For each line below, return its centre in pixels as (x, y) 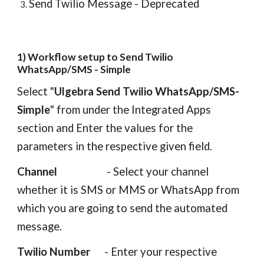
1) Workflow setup (62, 57)
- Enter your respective (154, 252)
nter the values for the (138, 128)
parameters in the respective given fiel (111, 146)
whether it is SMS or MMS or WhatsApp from (128, 190)
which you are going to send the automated (123, 208)
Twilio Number (54, 252)
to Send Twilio (140, 57)
